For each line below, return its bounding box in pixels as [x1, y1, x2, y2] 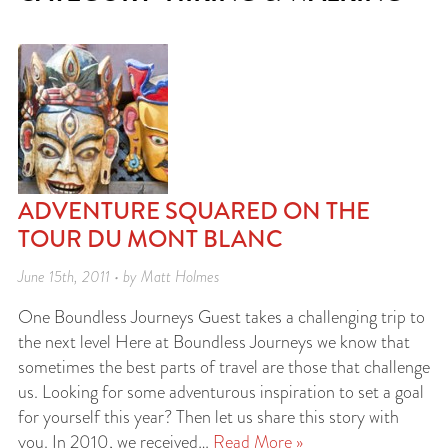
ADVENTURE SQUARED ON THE [18, 193, 370, 228]
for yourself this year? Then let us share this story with [18, 404, 399, 430]
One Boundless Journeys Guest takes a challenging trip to [18, 304, 425, 330]
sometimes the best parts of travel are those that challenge [18, 354, 430, 380]
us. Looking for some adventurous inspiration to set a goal [18, 379, 424, 405]
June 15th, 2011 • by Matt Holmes [18, 265, 220, 288]
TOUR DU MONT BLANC [18, 221, 283, 256]
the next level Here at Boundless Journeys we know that [18, 329, 410, 355]
